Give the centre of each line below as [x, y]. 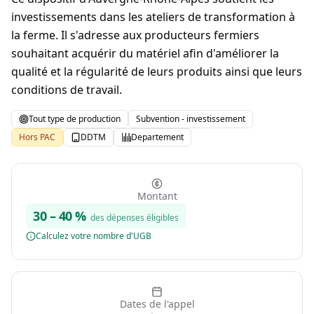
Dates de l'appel [157, 304]
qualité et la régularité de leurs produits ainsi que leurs [157, 71]
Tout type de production [75, 119]
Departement [157, 137]
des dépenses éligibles [135, 218]
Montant [157, 196]
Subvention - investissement [191, 119]
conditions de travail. [67, 90]
